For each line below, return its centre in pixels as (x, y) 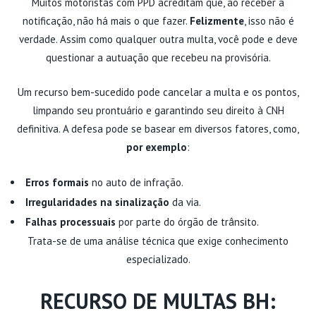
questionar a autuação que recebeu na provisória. (158, 57)
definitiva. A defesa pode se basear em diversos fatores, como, (158, 128)
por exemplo (157, 147)
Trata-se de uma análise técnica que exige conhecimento (158, 241)
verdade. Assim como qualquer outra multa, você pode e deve (158, 39)
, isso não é (269, 20)
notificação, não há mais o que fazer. (106, 20)
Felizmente (217, 20)
